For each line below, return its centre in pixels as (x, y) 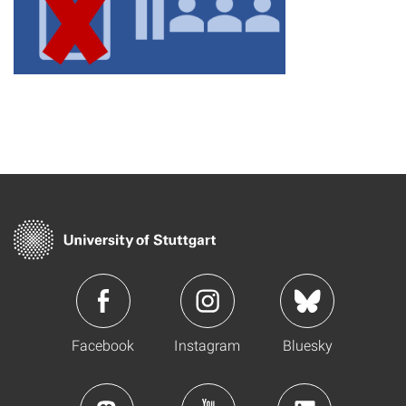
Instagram (207, 345)
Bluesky (307, 345)
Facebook (103, 345)
